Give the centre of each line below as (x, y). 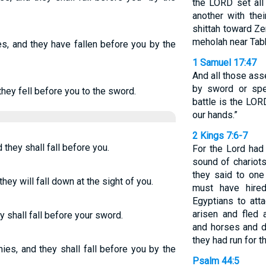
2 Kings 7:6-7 (220, 136)
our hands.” (215, 115)
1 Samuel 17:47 (224, 63)
